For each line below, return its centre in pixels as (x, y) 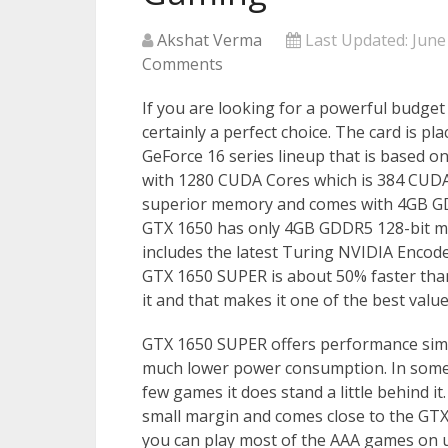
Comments (182, 64)
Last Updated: (356, 40)
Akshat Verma (209, 40)
